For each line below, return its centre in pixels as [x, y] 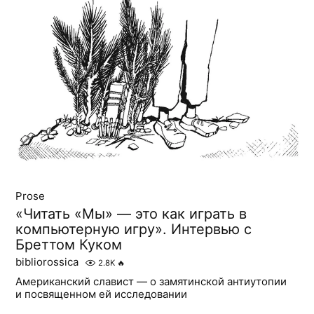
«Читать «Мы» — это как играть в [131, 214]
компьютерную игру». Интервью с [134, 230]
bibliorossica [47, 262]
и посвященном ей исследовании [102, 294]
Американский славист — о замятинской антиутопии [151, 282]
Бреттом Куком [69, 245]
